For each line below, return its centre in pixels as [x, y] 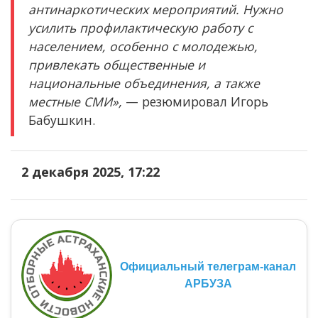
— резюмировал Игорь [195, 101]
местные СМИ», [75, 101]
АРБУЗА [208, 283]
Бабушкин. [62, 120]
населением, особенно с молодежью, [143, 46]
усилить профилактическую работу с [141, 27]
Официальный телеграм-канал [208, 266]
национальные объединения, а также [144, 83]
